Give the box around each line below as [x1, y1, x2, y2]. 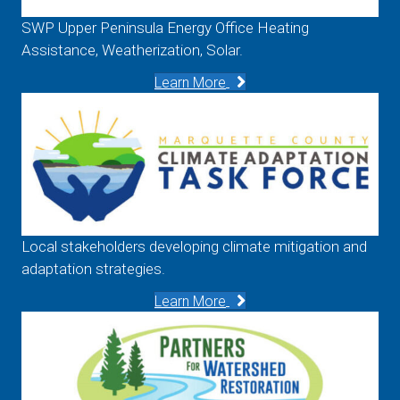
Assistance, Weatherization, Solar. [21, 40, 243, 59]
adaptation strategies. [21, 259, 165, 278]
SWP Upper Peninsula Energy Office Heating [21, 18, 309, 37]
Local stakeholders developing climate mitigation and [21, 237, 367, 255]
